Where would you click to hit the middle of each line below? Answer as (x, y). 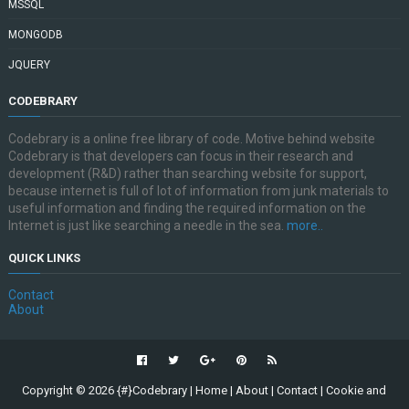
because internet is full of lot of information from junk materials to (198, 191)
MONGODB (35, 35)
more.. (304, 225)
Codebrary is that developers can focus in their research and (180, 156)
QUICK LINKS (44, 258)
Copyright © (56, 390)
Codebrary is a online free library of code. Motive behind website (191, 139)
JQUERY (29, 65)
